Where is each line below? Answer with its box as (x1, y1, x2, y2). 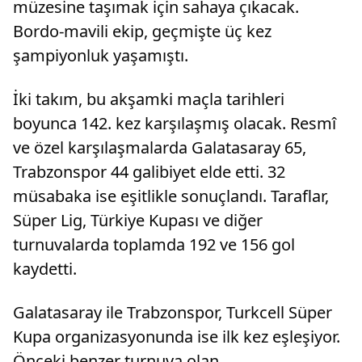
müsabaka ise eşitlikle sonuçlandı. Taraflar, (13, 184, 329, 207)
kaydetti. (13, 257, 77, 280)
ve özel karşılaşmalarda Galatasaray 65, (13, 136, 306, 158)
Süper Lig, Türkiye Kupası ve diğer (13, 208, 263, 231)
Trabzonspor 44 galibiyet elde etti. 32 (13, 160, 285, 183)
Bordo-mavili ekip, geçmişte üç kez (13, 19, 271, 42)
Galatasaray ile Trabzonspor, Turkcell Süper (13, 301, 332, 323)
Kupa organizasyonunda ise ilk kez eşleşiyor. (13, 325, 340, 347)
